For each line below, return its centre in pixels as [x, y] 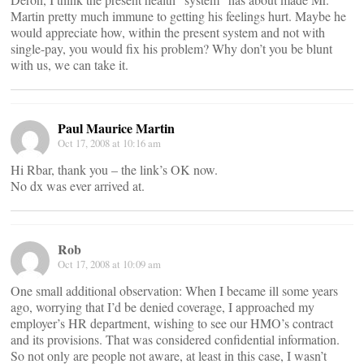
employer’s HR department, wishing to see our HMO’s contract [172, 323]
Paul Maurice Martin [116, 128]
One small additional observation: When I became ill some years [174, 290]
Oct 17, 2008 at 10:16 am [109, 143]
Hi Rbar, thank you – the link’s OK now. [114, 169]
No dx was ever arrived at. [78, 186]
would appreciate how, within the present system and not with [168, 32]
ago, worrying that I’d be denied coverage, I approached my [162, 307]
